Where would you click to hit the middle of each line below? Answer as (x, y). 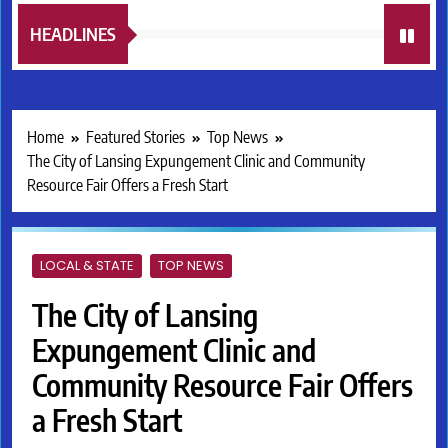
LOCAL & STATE (87, 266)
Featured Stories (135, 137)
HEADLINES (73, 34)
